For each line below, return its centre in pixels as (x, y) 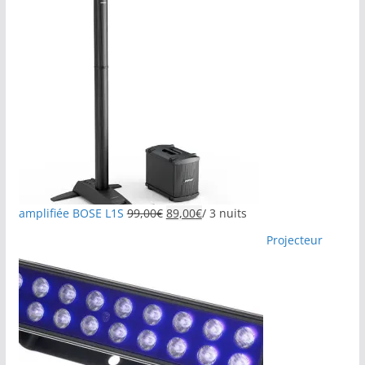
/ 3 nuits (224, 213)
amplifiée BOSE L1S (71, 213)
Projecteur (294, 240)
